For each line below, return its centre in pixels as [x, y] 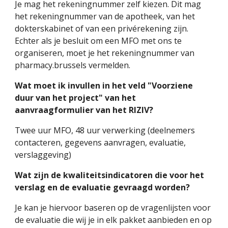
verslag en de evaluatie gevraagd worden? [103, 187]
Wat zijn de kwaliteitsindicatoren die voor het [110, 175]
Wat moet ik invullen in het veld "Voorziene [104, 85]
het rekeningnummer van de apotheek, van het [105, 16]
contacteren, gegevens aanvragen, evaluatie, [101, 142]
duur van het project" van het [76, 98]
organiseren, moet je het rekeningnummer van [105, 53]
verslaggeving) [43, 155]
